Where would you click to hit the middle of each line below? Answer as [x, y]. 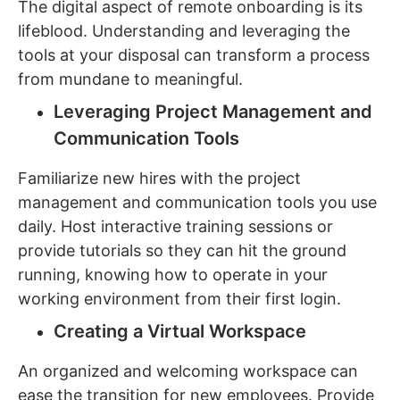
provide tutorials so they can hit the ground [182, 251]
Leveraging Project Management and [213, 112]
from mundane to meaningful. [130, 79]
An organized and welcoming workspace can [188, 371]
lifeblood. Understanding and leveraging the [184, 31]
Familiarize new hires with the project [159, 179]
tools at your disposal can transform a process [194, 55]
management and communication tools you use [197, 203]
